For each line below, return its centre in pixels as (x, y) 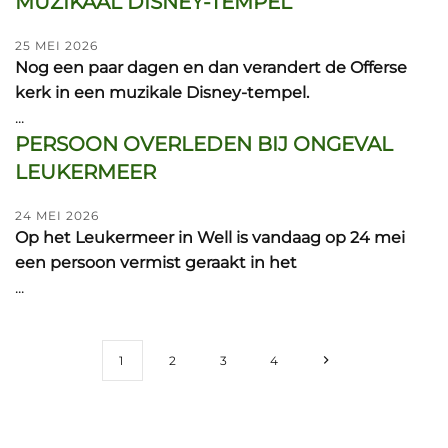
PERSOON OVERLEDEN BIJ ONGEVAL (204, 144)
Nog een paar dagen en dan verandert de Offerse (211, 67)
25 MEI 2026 (56, 45)
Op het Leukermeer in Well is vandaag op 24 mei (210, 237)
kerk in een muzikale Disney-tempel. (162, 92)
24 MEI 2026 (57, 215)
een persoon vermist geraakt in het (156, 262)
